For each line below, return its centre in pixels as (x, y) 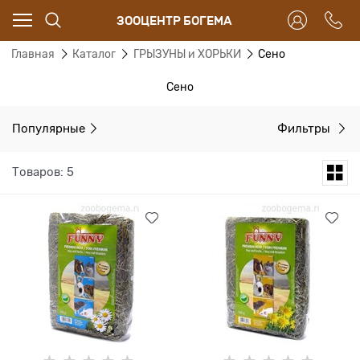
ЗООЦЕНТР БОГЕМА (174, 20)
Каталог (94, 54)
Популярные (49, 128)
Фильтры (305, 128)
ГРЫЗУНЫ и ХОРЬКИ (187, 54)
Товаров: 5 (43, 172)
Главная (33, 54)
